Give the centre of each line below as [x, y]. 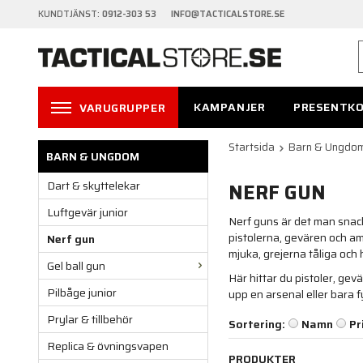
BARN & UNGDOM [93, 157]
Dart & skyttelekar [94, 186]
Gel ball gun [76, 266]
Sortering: [257, 325]
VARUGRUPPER [123, 108]
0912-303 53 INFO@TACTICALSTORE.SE [193, 14]
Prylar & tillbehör [90, 320]
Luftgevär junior [88, 213]
